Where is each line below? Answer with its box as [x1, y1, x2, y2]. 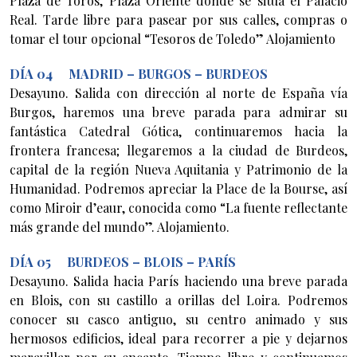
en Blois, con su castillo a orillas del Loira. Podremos [10, 291, 347, 308]
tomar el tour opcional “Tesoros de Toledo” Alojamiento [10, 29, 335, 47]
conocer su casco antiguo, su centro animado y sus [10, 310, 347, 328]
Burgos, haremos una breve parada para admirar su [10, 103, 347, 120]
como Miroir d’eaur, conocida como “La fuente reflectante [10, 198, 347, 216]
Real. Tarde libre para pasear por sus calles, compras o [10, 10, 347, 28]
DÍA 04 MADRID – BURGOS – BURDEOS [10, 65, 268, 82]
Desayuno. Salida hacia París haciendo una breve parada [10, 272, 347, 289]
